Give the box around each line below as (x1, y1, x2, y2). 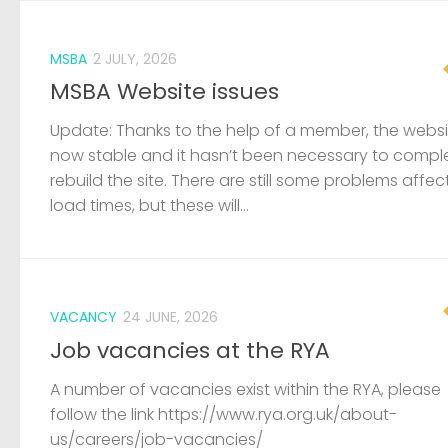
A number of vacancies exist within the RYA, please (50, 377, 441, 401)
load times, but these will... (50, 194, 249, 218)
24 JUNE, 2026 (123, 307, 218, 328)
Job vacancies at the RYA (50, 334, 330, 366)
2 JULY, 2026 (93, 49, 177, 70)
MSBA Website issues (50, 76, 279, 108)
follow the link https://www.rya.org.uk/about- (50, 402, 397, 426)
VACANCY (50, 307, 117, 328)
